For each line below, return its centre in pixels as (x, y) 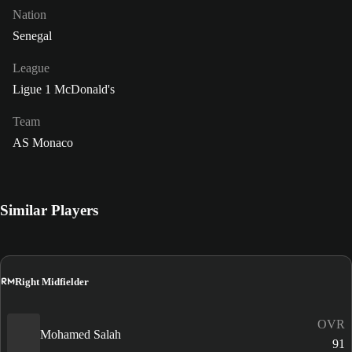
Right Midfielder (52, 281)
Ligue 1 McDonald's (64, 90)
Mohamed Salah (81, 334)
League (31, 68)
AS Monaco (43, 143)
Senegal (32, 36)
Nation (29, 15)
